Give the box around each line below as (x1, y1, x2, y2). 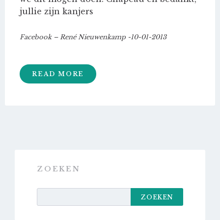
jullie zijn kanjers (20, 6, 93, 17)
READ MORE (32, 70, 84, 78)
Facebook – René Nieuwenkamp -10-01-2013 (20, 33, 166, 42)
